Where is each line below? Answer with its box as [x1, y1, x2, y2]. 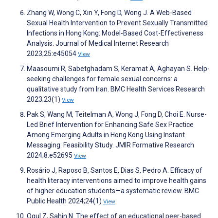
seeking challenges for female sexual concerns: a [27, 75, 178, 83]
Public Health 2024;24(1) [27, 197, 103, 205]
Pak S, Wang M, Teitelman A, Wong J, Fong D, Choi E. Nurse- [27, 110, 207, 119]
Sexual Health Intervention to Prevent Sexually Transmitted [27, 19, 208, 27]
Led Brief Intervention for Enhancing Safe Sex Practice [27, 121, 194, 129]
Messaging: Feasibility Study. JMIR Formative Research [27, 141, 194, 149]
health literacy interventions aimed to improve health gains [27, 177, 206, 185]
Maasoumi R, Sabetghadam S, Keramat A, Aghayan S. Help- [27, 65, 210, 73]
